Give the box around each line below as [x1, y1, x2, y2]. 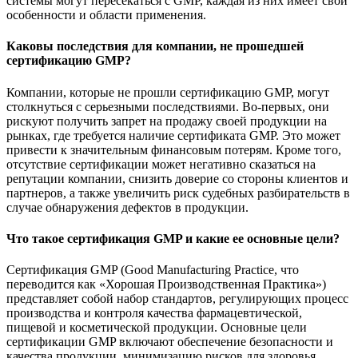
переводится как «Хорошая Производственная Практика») [6, 277, 326, 292]
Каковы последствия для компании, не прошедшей [6, 39, 304, 54]
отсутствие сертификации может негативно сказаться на [6, 157, 316, 171]
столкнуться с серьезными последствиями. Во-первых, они [6, 99, 329, 113]
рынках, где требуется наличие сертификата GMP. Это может [6, 128, 340, 142]
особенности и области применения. [6, 8, 206, 22]
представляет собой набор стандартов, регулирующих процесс [6, 292, 348, 306]
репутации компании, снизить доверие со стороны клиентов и [6, 171, 348, 185]
